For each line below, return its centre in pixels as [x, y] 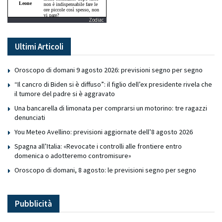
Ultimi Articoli [39, 47]
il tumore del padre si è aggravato [65, 94]
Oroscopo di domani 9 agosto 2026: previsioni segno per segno [109, 70]
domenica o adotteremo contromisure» [73, 156]
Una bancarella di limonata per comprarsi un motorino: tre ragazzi [111, 108]
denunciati [30, 118]
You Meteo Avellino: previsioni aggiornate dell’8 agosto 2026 [104, 132]
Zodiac [96, 20]
